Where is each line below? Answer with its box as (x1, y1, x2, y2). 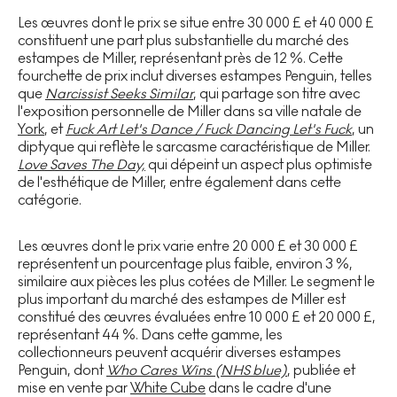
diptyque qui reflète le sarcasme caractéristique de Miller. (18, 138, 370, 156)
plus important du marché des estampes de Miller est (18, 291, 346, 308)
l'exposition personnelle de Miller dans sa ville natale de (18, 103, 362, 121)
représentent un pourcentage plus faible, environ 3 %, (18, 255, 353, 273)
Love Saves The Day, (18, 156, 145, 174)
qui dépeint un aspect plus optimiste (145, 156, 372, 174)
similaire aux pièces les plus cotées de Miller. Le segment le (18, 273, 375, 291)
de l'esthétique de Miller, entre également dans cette (18, 174, 341, 191)
